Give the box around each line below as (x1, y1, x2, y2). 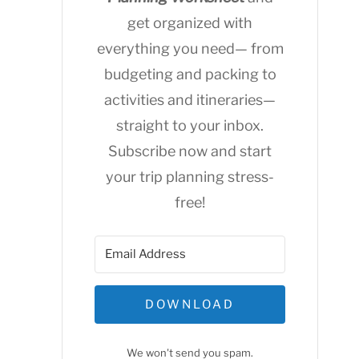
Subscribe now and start (108, 143, 272, 159)
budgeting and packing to (103, 66, 276, 83)
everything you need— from (96, 40, 284, 57)
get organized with (127, 14, 252, 31)
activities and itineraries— (104, 91, 276, 108)
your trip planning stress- (106, 168, 274, 185)
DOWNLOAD (145, 297, 235, 312)
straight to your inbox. (116, 117, 264, 134)
